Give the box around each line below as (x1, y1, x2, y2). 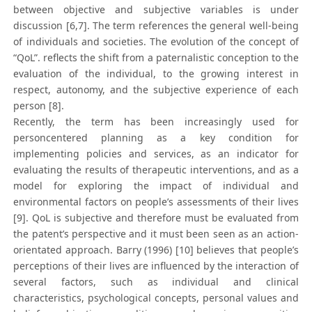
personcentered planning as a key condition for (13, 131, 299, 145)
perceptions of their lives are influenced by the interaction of (13, 259, 299, 273)
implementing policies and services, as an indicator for (13, 147, 299, 161)
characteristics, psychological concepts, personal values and (13, 291, 299, 305)
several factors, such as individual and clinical (13, 275, 299, 289)
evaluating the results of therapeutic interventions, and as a (13, 163, 299, 177)
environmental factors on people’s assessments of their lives (13, 195, 299, 209)
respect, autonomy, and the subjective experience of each (13, 83, 299, 97)
